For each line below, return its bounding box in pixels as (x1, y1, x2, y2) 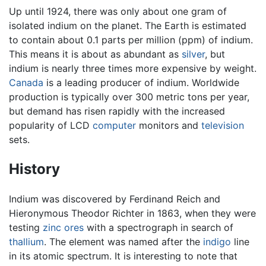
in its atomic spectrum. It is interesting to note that (9, 249, 237, 262)
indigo (203, 235, 231, 248)
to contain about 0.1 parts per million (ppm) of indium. (9, 33, 253, 46)
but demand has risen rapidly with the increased (9, 104, 225, 117)
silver (182, 47, 205, 60)
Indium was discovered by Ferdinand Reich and (9, 192, 220, 205)
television (201, 119, 244, 131)
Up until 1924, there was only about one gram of (9, 5, 227, 17)
